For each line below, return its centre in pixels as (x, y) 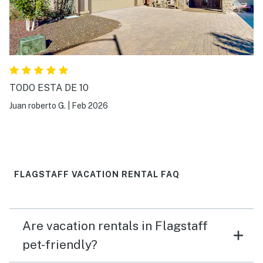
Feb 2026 (90, 105)
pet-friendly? (60, 244)
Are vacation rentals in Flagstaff (115, 225)
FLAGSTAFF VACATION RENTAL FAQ (97, 174)
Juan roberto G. (38, 105)
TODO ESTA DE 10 (49, 87)
